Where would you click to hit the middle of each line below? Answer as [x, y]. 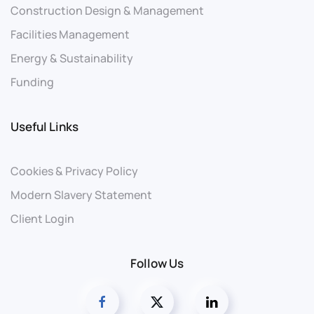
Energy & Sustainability [72, 59]
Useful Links [45, 127]
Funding [32, 82]
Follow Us [157, 264]
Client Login [42, 219]
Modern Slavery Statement [81, 195]
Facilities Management [70, 35]
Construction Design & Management [107, 11]
